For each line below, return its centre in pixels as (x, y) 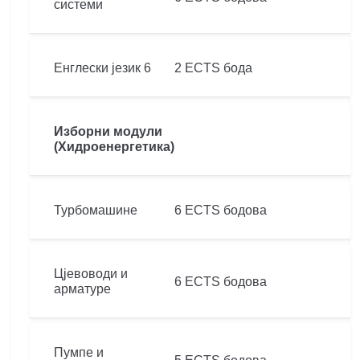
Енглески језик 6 (102, 68)
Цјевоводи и (91, 274)
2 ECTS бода (213, 68)
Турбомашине (96, 210)
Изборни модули (108, 131)
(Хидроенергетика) (114, 147)
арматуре (82, 289)
